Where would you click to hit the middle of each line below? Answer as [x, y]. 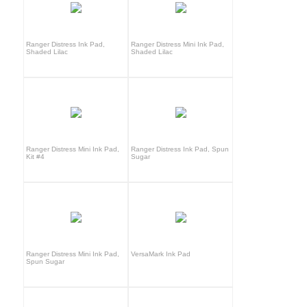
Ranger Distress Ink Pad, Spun [180, 149]
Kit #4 [36, 156]
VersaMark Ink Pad [161, 254]
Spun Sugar [46, 261]
